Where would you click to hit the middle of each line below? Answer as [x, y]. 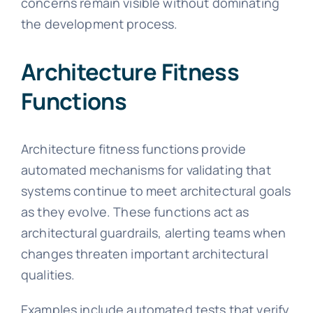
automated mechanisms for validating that [146, 170]
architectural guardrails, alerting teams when [153, 233]
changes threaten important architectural [144, 254]
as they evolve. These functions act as [135, 212]
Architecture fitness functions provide [133, 149]
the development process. [99, 23]
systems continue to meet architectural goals [156, 191]
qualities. [48, 275]
